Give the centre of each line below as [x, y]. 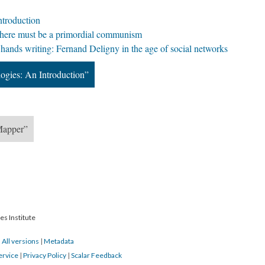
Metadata [59, 241]
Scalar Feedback [96, 255]
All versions [20, 241]
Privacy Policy [45, 255]
